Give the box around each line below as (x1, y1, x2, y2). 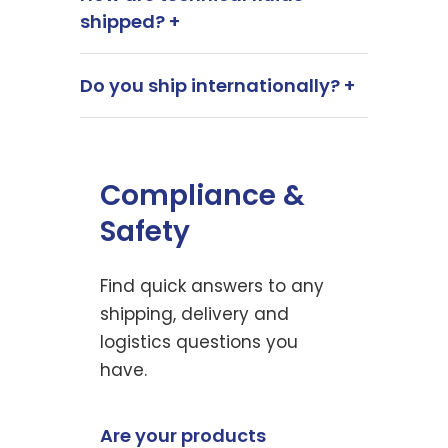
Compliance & (100, 176, 305, 215)
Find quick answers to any (100, 274, 324, 298)
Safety (100, 212, 190, 251)
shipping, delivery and (100, 302, 289, 326)
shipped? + (80, 9, 180, 34)
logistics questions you (100, 330, 298, 354)
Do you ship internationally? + (80, 73, 355, 98)
